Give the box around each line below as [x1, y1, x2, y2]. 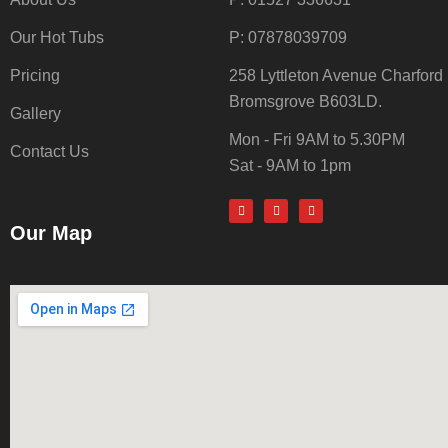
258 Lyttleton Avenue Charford [229, 67, 443, 84]
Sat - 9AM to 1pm [229, 157, 351, 174]
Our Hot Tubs [10, 29, 104, 46]
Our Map [10, 222, 92, 244]
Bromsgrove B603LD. [229, 93, 382, 110]
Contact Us [10, 143, 89, 160]
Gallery [10, 105, 61, 122]
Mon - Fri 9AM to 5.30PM [229, 131, 405, 148]
